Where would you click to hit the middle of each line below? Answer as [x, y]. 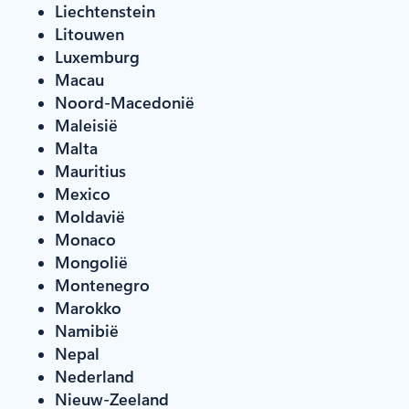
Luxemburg [97, 56]
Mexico [83, 193]
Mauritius [90, 170]
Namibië [87, 330]
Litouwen [89, 33]
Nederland [94, 376]
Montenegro [102, 284]
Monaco [85, 239]
